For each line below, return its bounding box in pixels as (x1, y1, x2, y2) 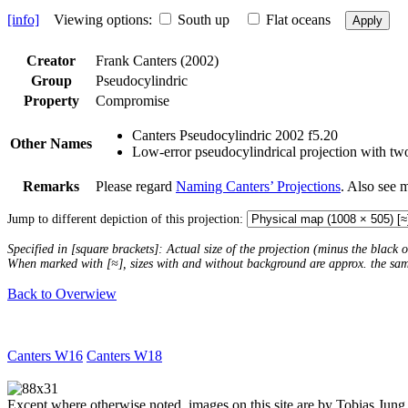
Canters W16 (7, 347, 83, 363)
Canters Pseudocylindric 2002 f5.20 (132, 127, 338, 143)
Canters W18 (87, 347, 162, 363)
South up (178, 11, 229, 27)
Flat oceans (266, 11, 331, 27)
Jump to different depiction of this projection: (7, 211, 247, 226)
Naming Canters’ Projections (176, 178, 341, 194)
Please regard (96, 178, 176, 194)
